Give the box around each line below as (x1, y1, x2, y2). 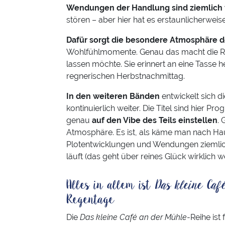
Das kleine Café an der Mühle (80, 212, 187, 222)
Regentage (66, 191, 115, 209)
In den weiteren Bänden (66, 91, 160, 101)
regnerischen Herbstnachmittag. (66, 71, 185, 81)
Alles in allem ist (66, 177, 154, 194)
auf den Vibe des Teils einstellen (92, 116, 217, 126)
